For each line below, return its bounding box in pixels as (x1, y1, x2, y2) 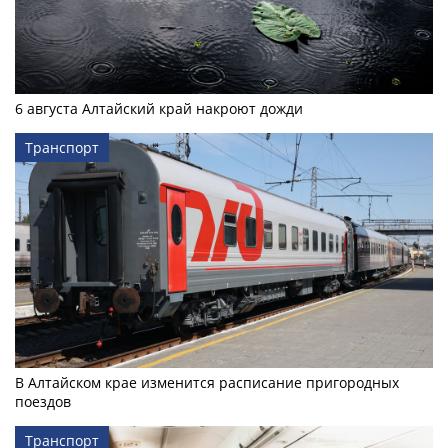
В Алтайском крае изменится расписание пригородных (15, 372, 399, 392)
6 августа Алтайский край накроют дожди (15, 98, 303, 118)
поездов (15, 391, 71, 411)
